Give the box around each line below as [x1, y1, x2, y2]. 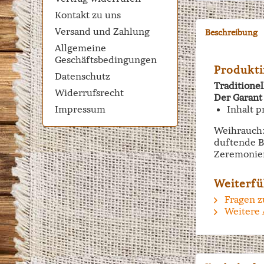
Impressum [55, 103, 105, 115]
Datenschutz [55, 70, 110, 82]
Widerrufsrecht [55, 87, 124, 98]
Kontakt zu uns [55, 9, 121, 21]
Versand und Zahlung [55, 25, 150, 37]
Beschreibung [205, 27, 258, 38]
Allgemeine [55, 42, 106, 54]
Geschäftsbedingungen [55, 54, 157, 65]
